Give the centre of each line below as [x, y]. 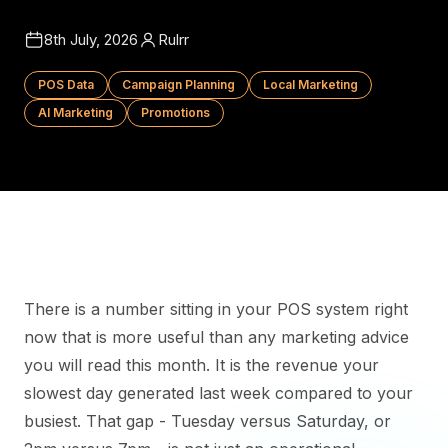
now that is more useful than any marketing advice [216, 337]
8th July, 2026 [91, 39]
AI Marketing [75, 112]
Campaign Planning [178, 84]
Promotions [175, 112]
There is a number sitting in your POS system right [216, 309]
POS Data [66, 84]
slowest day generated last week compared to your [218, 393]
